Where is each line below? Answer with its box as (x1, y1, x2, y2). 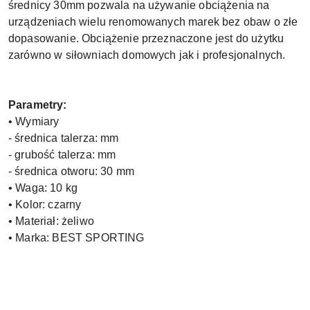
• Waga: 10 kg (8, 182, 78, 194)
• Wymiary (8, 116, 60, 127)
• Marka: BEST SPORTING (8, 232, 145, 244)
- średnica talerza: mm (8, 132, 119, 144)
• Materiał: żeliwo (8, 215, 94, 227)
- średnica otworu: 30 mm (8, 165, 134, 177)
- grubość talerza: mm (8, 149, 116, 161)
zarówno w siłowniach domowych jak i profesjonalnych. (8, 49, 286, 61)
